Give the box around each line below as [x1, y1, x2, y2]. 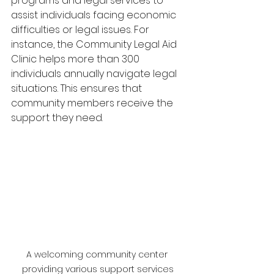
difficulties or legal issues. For [11, 22, 152, 37]
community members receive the [11, 95, 176, 110]
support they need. [11, 110, 103, 125]
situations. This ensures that [11, 81, 144, 95]
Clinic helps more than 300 [11, 51, 142, 66]
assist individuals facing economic [11, 7, 179, 22]
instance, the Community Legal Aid [11, 37, 179, 51]
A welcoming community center [26, 248, 170, 261]
